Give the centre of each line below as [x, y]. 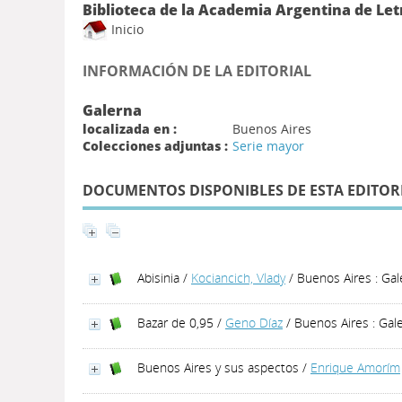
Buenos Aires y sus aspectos [218, 367]
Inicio [126, 29]
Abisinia [158, 278]
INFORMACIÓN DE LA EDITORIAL [197, 71]
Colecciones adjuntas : [155, 146]
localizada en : [130, 129]
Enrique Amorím [355, 367]
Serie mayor [268, 146]
